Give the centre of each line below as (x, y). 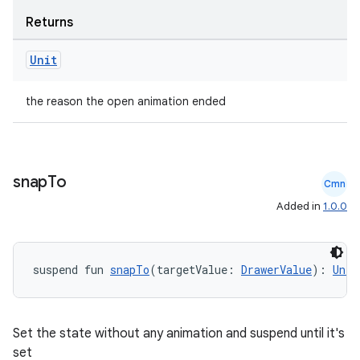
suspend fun (72, 270)
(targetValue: (195, 270)
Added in (300, 206)
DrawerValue (276, 270)
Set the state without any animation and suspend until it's (179, 333)
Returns (49, 22)
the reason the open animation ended (126, 101)
